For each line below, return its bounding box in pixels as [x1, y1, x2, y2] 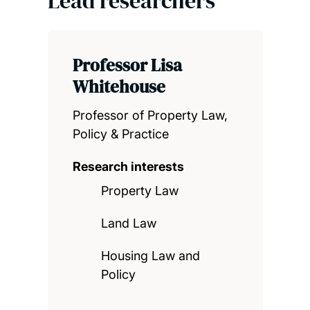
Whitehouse [72, 75, 165, 99]
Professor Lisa [72, 53, 182, 77]
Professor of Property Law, [72, 108, 228, 123]
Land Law [101, 216, 157, 231]
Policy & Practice [72, 127, 169, 142]
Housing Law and [101, 248, 201, 264]
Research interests [72, 159, 184, 174]
